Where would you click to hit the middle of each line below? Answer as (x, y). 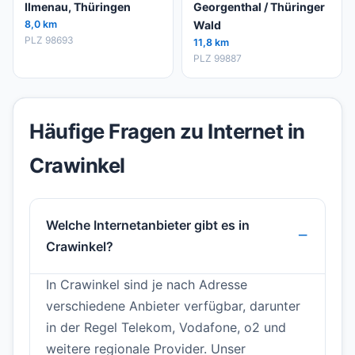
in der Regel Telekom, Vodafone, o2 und (166, 328)
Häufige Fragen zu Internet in (167, 132)
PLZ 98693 (49, 40)
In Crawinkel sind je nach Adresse (147, 285)
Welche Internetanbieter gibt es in (148, 225)
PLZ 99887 (218, 59)
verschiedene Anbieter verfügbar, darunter (173, 306)
